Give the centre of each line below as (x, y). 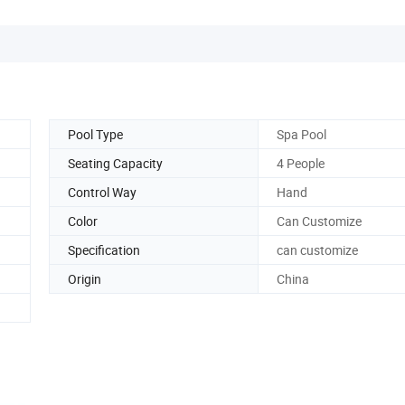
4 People (301, 163)
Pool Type (95, 134)
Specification (104, 250)
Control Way (102, 192)
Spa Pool (301, 134)
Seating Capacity (115, 163)
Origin (85, 278)
